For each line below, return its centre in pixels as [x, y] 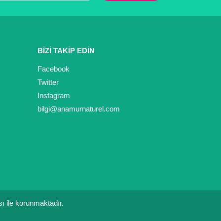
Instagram [54, 96]
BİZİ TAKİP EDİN [66, 51]
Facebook [54, 69]
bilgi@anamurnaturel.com [79, 109]
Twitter [48, 82]
